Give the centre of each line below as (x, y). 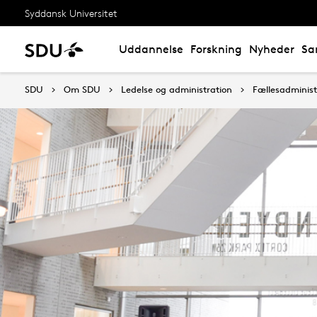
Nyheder (272, 49)
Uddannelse (151, 49)
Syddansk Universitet (71, 13)
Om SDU (82, 89)
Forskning (216, 49)
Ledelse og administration (177, 89)
